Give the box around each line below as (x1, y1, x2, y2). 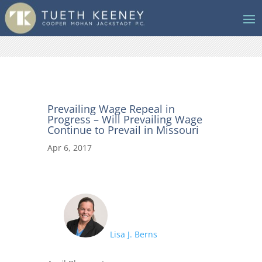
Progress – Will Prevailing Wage (47, 112, 202, 126)
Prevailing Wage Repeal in (47, 102, 175, 116)
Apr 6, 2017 (47, 142, 92, 153)
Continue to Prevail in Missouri (47, 123, 199, 137)
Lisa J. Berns (108, 229, 158, 240)
